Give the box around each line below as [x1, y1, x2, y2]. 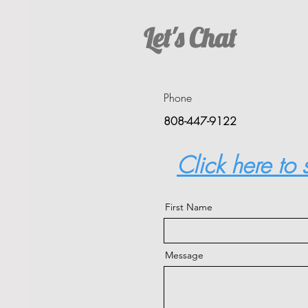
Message [165, 248, 203, 261]
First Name [165, 200, 212, 213]
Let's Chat [144, 21, 236, 54]
